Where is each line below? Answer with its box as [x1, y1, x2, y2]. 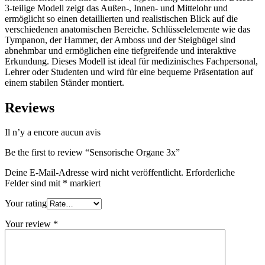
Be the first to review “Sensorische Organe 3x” [5, 147, 180, 158]
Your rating [5, 198, 47, 209]
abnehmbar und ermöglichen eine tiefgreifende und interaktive [5, 45, 236, 56]
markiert [67, 178, 101, 189]
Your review [5, 219, 53, 230]
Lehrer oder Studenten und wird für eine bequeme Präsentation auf [5, 66, 253, 77]
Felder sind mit [5, 178, 63, 189]
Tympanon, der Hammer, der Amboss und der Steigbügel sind [5, 34, 235, 45]
